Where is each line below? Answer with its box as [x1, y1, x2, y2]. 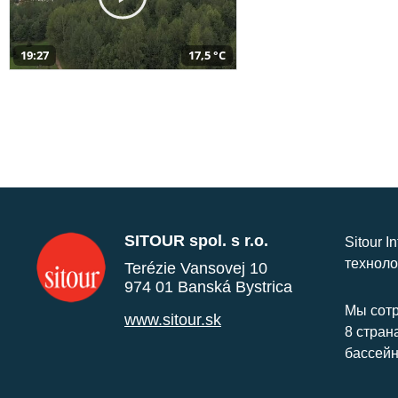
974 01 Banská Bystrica [124, 277, 292, 296]
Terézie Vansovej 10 [124, 259, 267, 277]
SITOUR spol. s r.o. [124, 231, 268, 250]
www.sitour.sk [124, 310, 221, 329]
